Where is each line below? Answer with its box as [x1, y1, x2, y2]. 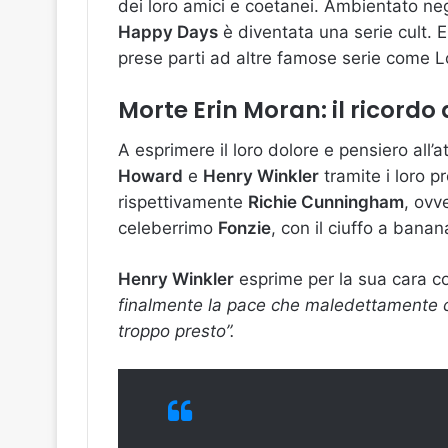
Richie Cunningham [248, 191, 404, 212]
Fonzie [218, 217, 271, 238]
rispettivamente [118, 191, 248, 212]
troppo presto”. [118, 320, 235, 341]
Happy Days [118, 22, 218, 43]
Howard [118, 165, 183, 186]
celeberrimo [118, 217, 218, 238]
